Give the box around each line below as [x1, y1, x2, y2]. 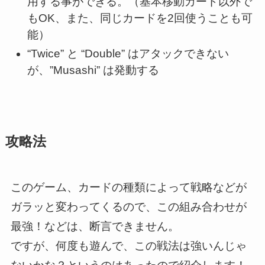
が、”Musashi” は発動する [27, 64, 160, 77]
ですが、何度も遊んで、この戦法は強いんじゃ [10, 239, 247, 252]
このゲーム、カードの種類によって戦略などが [10, 180, 247, 193]
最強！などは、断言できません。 [10, 219, 179, 232]
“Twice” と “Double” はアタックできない [27, 47, 230, 60]
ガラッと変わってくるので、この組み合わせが [10, 200, 247, 213]
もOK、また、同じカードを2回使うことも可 [27, 11, 253, 24]
